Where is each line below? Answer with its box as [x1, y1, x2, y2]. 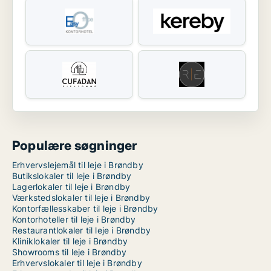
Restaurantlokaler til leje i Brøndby [12, 225, 151, 236]
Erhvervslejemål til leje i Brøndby [12, 160, 143, 171]
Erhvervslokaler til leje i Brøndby [12, 258, 142, 269]
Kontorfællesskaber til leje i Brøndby [12, 203, 158, 214]
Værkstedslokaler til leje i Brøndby [12, 192, 150, 203]
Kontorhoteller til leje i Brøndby [12, 214, 136, 225]
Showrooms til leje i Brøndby [12, 247, 127, 258]
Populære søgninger [12, 138, 137, 154]
